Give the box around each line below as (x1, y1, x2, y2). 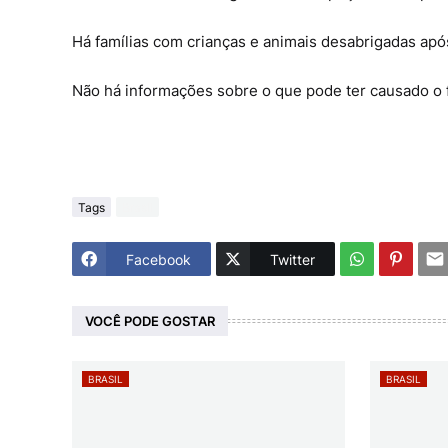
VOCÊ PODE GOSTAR (85, 312, 215, 329)
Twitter (270, 250, 315, 268)
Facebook (126, 250, 191, 268)
